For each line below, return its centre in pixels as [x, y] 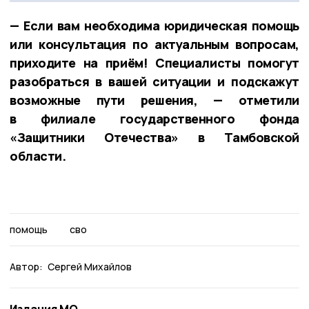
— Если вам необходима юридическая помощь [154, 25]
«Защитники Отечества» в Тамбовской [154, 137]
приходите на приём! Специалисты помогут [154, 62]
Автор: [26, 266]
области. [38, 156]
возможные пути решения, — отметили [154, 100]
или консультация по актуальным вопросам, [154, 44]
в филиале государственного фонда [154, 118]
